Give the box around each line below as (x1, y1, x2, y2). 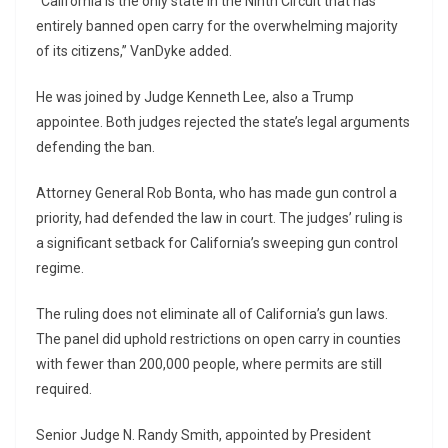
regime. (36, 259, 84, 276)
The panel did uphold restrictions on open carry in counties (36, 330, 401, 347)
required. (36, 380, 92, 397)
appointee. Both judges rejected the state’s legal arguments (36, 113, 410, 130)
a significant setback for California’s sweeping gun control (36, 234, 398, 251)
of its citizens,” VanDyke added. (36, 42, 232, 59)
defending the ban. (36, 138, 155, 155)
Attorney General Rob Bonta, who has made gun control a (36, 184, 397, 201)
